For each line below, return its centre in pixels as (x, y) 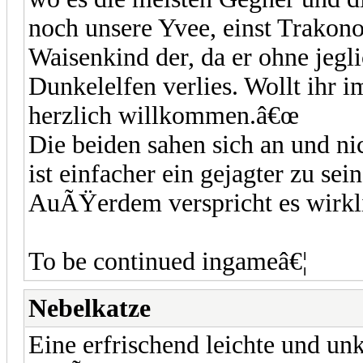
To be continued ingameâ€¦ (168, 261)
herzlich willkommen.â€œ (164, 115)
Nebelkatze (90, 308)
